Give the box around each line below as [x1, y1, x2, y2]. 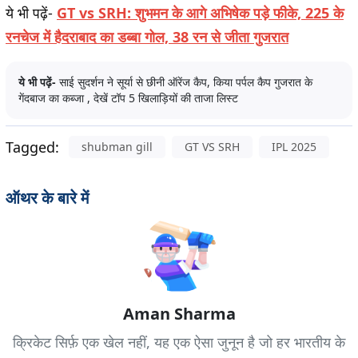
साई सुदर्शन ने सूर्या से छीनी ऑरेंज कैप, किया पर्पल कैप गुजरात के [59, 74, 312, 90]
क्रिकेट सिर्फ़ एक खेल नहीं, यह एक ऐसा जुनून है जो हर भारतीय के [13, 332, 345, 352]
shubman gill [82, 139, 153, 155]
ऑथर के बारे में [6, 187, 89, 209]
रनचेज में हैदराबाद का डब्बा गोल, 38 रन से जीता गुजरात [6, 27, 288, 47]
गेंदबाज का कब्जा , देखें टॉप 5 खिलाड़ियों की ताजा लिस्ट [18, 90, 238, 106]
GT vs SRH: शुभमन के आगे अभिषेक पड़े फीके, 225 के [57, 3, 344, 23]
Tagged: [6, 137, 59, 157]
